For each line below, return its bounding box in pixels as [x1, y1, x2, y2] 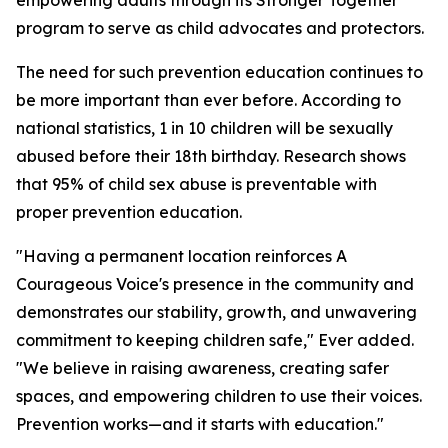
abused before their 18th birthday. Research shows [16, 146, 406, 166]
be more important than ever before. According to [16, 90, 401, 110]
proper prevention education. [16, 202, 242, 222]
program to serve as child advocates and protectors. [16, 18, 424, 38]
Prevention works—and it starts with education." [16, 414, 384, 434]
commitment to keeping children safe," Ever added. [16, 330, 414, 350]
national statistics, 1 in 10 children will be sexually [16, 118, 393, 138]
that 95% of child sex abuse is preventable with [16, 174, 377, 194]
